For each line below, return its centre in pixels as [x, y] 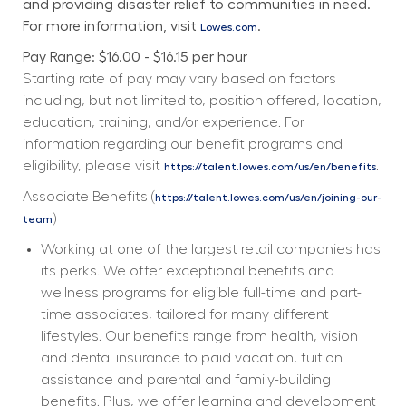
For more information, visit [111, 26]
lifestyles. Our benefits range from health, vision [199, 336]
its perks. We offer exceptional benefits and [187, 271]
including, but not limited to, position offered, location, [202, 100]
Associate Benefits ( [88, 196]
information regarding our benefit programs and [182, 144]
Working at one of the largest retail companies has [210, 249]
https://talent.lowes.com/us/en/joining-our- [268, 197]
